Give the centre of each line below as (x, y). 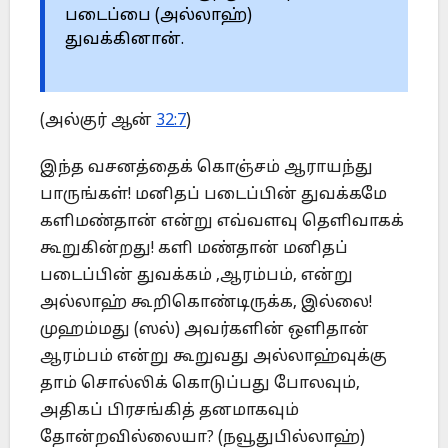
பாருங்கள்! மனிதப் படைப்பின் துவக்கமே (213, 195)
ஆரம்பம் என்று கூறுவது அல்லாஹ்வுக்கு (213, 357)
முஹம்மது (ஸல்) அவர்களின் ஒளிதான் (204, 330)
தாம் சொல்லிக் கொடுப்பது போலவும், (200, 384)
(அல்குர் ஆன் (98, 121)
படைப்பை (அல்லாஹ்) (158, 16)
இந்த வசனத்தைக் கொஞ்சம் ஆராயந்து (206, 168)
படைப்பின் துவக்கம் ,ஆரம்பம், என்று (196, 276)
